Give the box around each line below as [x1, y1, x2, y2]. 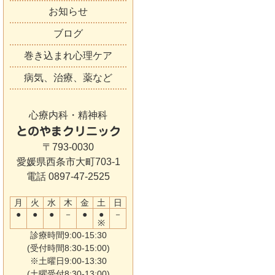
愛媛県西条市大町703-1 [16, 157, 120, 167]
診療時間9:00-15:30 [29, 230, 107, 240]
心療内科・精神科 [29, 110, 107, 120]
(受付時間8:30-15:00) [26, 243, 110, 253]
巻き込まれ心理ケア [24, 50, 112, 61]
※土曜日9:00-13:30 [29, 256, 107, 266]
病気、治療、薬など [24, 72, 112, 83]
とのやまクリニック [15, 125, 121, 137]
